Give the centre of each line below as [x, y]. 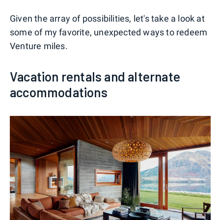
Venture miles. [39, 46]
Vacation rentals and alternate [95, 76]
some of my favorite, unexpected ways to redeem [109, 32]
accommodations [59, 92]
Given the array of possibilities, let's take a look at [107, 18]
